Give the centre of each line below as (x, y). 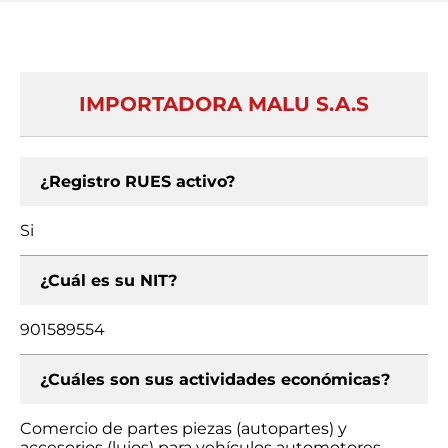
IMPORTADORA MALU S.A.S (224, 104)
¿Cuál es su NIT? (108, 280)
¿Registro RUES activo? (137, 181)
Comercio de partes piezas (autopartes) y (183, 428)
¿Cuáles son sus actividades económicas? (215, 379)
